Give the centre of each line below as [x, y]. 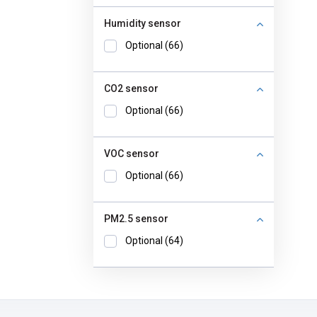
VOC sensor [132, 154]
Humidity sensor [143, 23]
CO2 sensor [131, 88]
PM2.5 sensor [136, 219]
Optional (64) [154, 241]
